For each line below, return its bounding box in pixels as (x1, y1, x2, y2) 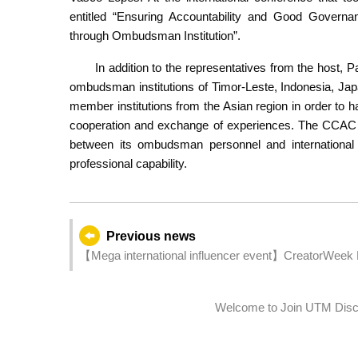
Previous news (105, 229, 196, 244)
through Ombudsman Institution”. (70, 29, 241, 43)
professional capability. (70, 157, 187, 171)
